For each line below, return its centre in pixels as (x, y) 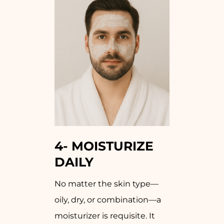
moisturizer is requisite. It (105, 216)
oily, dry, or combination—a (108, 200)
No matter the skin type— (106, 184)
